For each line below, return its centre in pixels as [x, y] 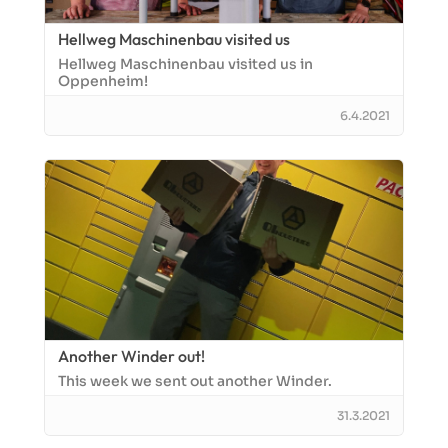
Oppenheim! [103, 81]
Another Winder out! [131, 356]
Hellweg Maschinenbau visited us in [185, 64]
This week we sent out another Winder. [195, 381]
